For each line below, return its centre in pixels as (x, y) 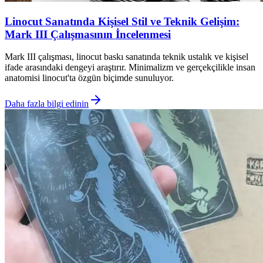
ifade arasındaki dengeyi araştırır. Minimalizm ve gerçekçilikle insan (130, 68)
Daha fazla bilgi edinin (47, 104)
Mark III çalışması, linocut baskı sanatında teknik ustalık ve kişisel (127, 57)
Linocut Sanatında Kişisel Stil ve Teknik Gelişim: (122, 21)
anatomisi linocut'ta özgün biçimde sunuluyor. (89, 78)
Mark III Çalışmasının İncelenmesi (88, 34)
